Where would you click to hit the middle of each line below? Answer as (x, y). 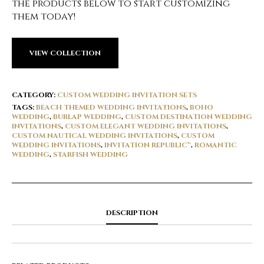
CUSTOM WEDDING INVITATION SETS (127, 95)
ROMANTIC (216, 145)
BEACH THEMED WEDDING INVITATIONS (111, 107)
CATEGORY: (34, 95)
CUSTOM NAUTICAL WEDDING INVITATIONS (95, 136)
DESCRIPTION (132, 213)
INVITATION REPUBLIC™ (148, 145)
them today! (44, 16)
